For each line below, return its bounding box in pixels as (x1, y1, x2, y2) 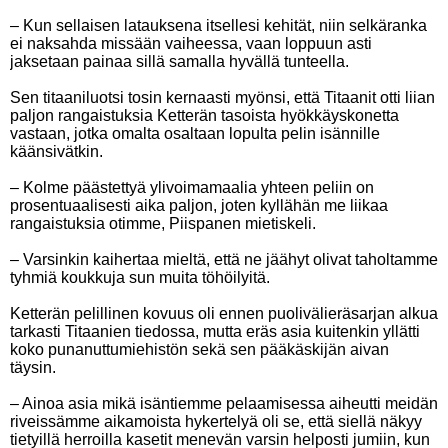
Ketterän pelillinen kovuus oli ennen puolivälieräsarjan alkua (10, 305, 438, 322)
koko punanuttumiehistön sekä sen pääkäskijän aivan (10, 341, 389, 358)
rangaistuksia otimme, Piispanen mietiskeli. (10, 215, 316, 232)
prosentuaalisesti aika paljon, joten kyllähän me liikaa (10, 197, 388, 214)
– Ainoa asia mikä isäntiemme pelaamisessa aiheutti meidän (10, 395, 438, 412)
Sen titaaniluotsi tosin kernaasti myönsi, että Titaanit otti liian (10, 89, 435, 106)
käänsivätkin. (10, 143, 103, 160)
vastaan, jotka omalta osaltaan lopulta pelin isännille (10, 125, 380, 142)
